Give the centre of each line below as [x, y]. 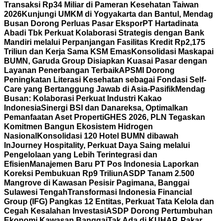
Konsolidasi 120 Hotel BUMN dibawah [108, 136]
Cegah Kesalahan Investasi [55, 211]
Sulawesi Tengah [36, 192]
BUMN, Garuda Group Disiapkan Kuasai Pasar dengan [106, 61]
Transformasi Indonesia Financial [130, 192]
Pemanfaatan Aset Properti [54, 117]
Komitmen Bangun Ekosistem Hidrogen [78, 127]
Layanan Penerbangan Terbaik [61, 70]
